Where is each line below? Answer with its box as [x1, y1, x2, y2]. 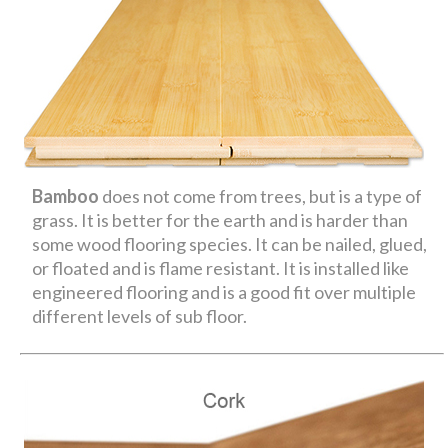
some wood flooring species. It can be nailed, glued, [32, 232, 428, 255]
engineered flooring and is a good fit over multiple [32, 280, 417, 303]
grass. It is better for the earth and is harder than [32, 208, 409, 231]
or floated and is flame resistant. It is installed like [32, 256, 410, 279]
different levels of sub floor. [32, 304, 251, 327]
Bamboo [32, 184, 103, 207]
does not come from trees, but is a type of [102, 184, 423, 207]
